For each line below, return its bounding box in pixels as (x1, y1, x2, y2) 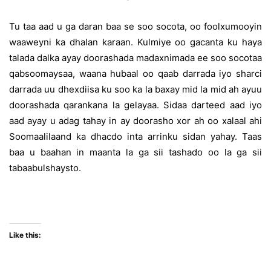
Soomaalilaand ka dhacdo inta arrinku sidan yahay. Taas (9, 131, 262, 142)
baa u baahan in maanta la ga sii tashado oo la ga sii (9, 146, 262, 158)
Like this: (9, 230, 41, 240)
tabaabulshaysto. (9, 162, 81, 174)
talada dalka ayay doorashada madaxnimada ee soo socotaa (9, 52, 262, 64)
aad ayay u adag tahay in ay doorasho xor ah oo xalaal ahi (9, 115, 262, 126)
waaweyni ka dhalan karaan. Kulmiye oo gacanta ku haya (9, 36, 262, 48)
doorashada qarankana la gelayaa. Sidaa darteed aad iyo (9, 99, 262, 111)
